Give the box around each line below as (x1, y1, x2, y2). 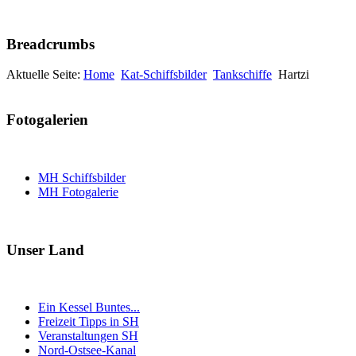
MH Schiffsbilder (38, 170, 126, 184)
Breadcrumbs (6, 35, 95, 52)
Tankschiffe (213, 68, 272, 82)
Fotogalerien (6, 111, 88, 129)
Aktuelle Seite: (6, 68, 83, 82)
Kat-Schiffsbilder (121, 68, 207, 82)
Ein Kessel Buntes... (38, 300, 140, 315)
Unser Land (6, 241, 84, 258)
